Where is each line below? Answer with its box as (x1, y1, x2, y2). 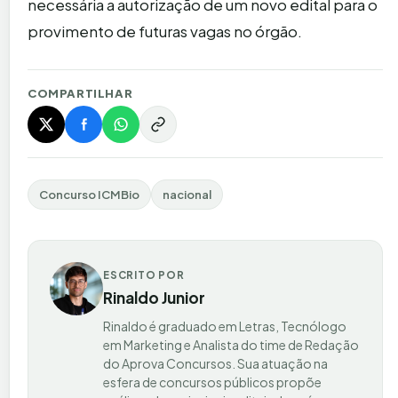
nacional (163, 187, 211, 202)
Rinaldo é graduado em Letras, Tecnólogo (103, 317, 346, 334)
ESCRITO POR (103, 267, 185, 282)
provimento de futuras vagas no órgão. (28, 20, 302, 41)
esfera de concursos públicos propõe (103, 373, 322, 390)
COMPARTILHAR (28, 85, 133, 100)
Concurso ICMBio (39, 187, 139, 202)
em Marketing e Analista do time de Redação (103, 336, 359, 353)
